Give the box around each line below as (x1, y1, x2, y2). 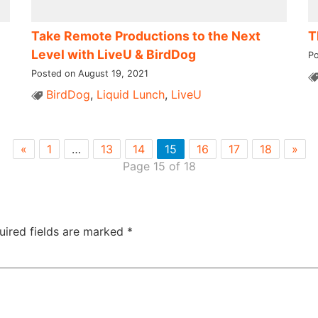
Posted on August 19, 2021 (31, 67, 148, 79)
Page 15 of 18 (122, 158, 196, 173)
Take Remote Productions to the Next (31, 28, 261, 43)
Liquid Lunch (96, 87, 165, 102)
